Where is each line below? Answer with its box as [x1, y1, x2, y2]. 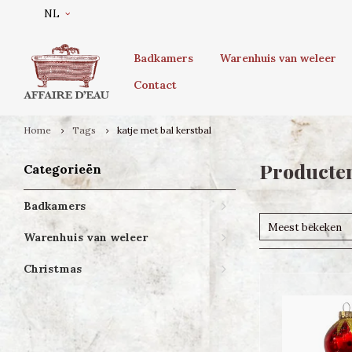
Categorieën [24, 161, 101, 177]
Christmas [24, 262, 82, 276]
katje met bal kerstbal [117, 124, 211, 136]
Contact [134, 78, 177, 92]
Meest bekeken [268, 221, 342, 234]
